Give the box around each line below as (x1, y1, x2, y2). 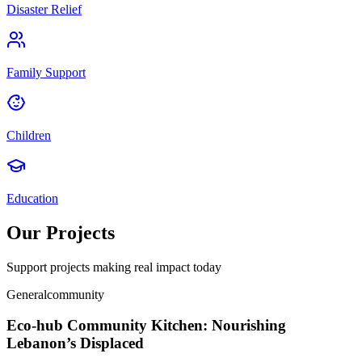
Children (6, 128, 51, 142)
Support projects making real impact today (6, 259, 221, 274)
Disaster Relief (6, 2, 82, 16)
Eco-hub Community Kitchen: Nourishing (6, 317, 286, 335)
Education (6, 191, 58, 205)
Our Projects (6, 221, 115, 243)
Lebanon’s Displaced (6, 335, 144, 352)
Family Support (6, 65, 86, 79)
